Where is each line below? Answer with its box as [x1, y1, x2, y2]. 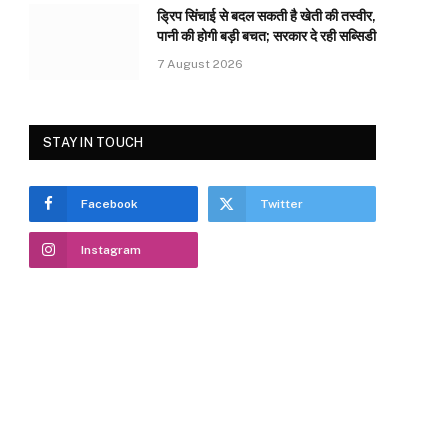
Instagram [81, 243, 141, 258]
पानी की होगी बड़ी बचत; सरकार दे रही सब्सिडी [157, 28, 376, 45]
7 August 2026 [157, 57, 243, 72]
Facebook [81, 197, 138, 212]
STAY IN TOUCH [43, 135, 144, 151]
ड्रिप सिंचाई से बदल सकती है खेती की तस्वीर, [157, 8, 376, 25]
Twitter [259, 197, 303, 212]
